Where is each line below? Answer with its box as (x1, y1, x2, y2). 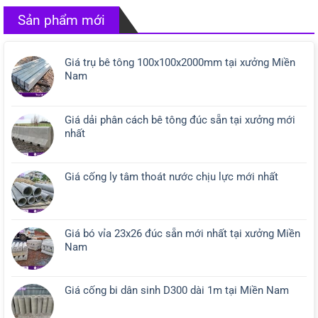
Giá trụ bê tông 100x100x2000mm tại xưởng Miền (65, 55, 295, 69)
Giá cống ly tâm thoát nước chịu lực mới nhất (65, 170, 278, 183)
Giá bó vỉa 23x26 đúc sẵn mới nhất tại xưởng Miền (65, 226, 300, 240)
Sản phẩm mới (18, 11, 105, 28)
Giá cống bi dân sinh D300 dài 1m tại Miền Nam (65, 283, 289, 297)
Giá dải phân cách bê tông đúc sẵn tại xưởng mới (65, 113, 295, 126)
